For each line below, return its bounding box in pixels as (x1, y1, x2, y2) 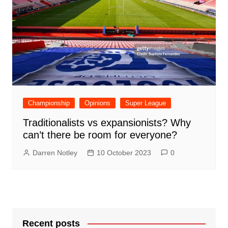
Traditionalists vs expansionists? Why (22, 117, 191, 128)
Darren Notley (32, 148, 77, 157)
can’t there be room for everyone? (22, 129, 177, 140)
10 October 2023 (96, 148, 151, 157)
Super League (125, 99, 166, 107)
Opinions (84, 99, 110, 107)
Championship (27, 99, 70, 107)
